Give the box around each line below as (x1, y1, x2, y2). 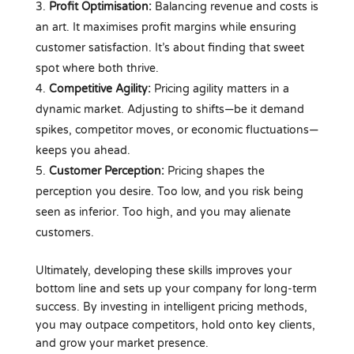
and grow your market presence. (35, 336, 209, 350)
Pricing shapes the (164, 164, 265, 178)
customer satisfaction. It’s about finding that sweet (35, 40, 304, 55)
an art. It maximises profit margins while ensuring (35, 20, 296, 34)
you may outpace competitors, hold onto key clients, (35, 318, 315, 332)
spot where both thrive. (35, 61, 159, 75)
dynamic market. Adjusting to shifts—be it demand (35, 102, 304, 116)
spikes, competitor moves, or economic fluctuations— (35, 122, 318, 137)
